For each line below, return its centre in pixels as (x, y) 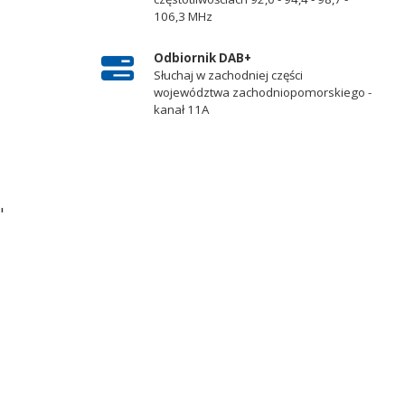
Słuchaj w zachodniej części (228, 75)
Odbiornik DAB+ (202, 57)
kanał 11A (181, 109)
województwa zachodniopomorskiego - (262, 92)
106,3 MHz (183, 17)
